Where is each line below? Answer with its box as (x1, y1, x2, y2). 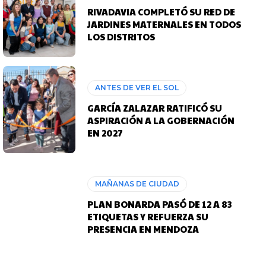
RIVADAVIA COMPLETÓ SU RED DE (87, 5, 236, 18)
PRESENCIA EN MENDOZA (87, 222, 199, 235)
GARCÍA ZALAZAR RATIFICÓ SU (87, 101, 223, 114)
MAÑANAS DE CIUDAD (95, 179, 180, 188)
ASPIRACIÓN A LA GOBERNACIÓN (87, 113, 235, 126)
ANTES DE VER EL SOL (95, 83, 179, 92)
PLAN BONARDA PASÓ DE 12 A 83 (87, 197, 232, 210)
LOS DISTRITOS (87, 30, 156, 43)
